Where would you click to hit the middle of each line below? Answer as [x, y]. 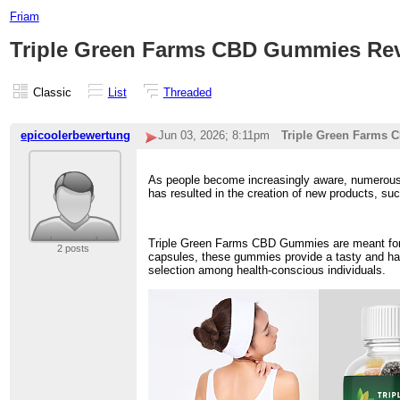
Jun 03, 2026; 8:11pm [213, 136]
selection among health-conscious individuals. [267, 271]
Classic [52, 92]
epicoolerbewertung [76, 136]
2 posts [73, 249]
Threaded [187, 92]
